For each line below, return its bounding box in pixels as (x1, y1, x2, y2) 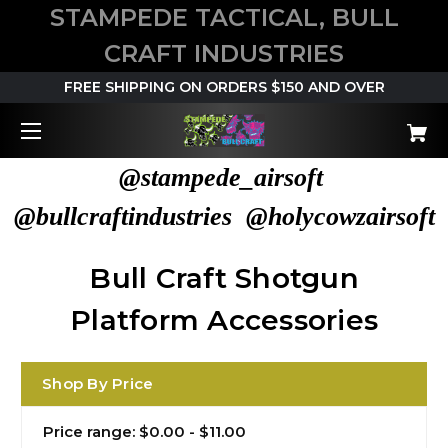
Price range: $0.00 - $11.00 (43, 421, 246, 441)
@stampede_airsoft (118, 162, 330, 192)
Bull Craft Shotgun (89, 260, 359, 295)
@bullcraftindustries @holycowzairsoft (13, 201, 435, 231)
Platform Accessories (70, 302, 378, 337)
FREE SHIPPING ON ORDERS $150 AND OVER (63, 77, 385, 96)
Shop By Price (42, 373, 154, 393)
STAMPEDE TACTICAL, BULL (49, 3, 399, 32)
